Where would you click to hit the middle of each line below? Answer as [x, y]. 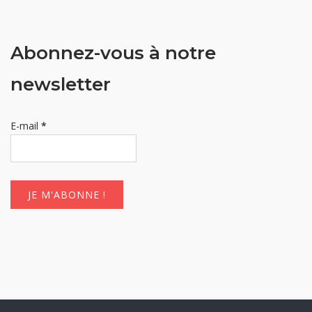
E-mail [26, 125]
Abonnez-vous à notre [113, 53]
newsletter [61, 84]
